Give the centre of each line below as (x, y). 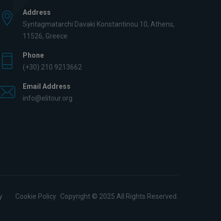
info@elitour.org (48, 98)
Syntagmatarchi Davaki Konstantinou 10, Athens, (99, 24)
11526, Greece (45, 36)
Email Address (47, 86)
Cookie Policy (36, 196)
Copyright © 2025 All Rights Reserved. (118, 196)
